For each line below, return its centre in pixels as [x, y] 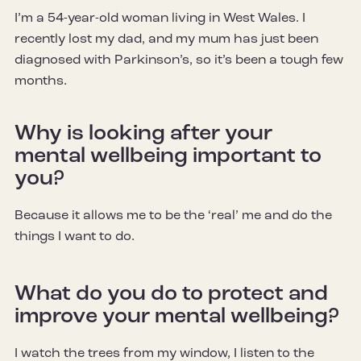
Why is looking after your [143, 134]
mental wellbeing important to [168, 156]
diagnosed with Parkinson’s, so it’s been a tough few [179, 60]
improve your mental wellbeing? [177, 317]
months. [41, 81]
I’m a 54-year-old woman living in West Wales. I [160, 18]
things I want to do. [75, 237]
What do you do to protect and [171, 294]
